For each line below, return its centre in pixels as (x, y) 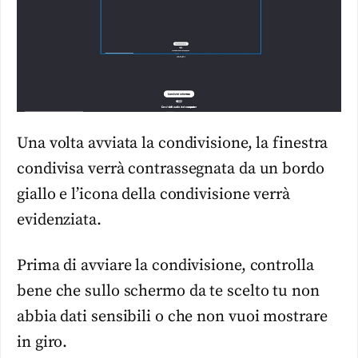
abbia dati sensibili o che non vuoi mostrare (172, 316)
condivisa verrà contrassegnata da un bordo (171, 169)
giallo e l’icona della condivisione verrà (153, 195)
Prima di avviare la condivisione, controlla (165, 265)
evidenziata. (59, 221)
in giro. (42, 342)
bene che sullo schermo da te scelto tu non (168, 291)
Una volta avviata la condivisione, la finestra (173, 144)
